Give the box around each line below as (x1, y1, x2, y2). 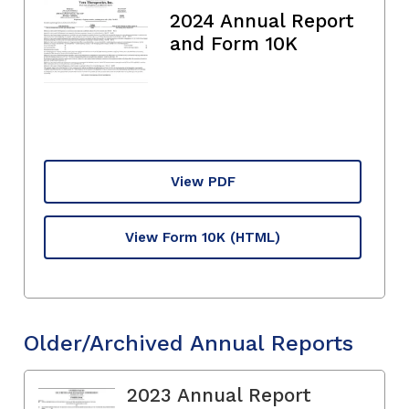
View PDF (170, 173, 236, 190)
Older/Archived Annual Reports (24, 330, 353, 356)
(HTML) (230, 228, 280, 246)
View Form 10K (125, 228, 225, 246)
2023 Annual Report (127, 383, 311, 406)
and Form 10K (170, 31, 298, 55)
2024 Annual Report (170, 8, 354, 32)
